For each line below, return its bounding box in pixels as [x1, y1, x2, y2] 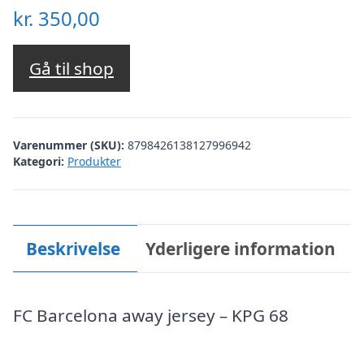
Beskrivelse [25, 236, 120, 260]
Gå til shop [29, 57, 114, 80]
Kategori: [13, 153, 64, 169]
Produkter [67, 153, 121, 169]
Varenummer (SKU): [13, 136, 128, 153]
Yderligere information [145, 236, 336, 260]
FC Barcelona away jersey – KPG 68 [13, 304, 288, 327]
